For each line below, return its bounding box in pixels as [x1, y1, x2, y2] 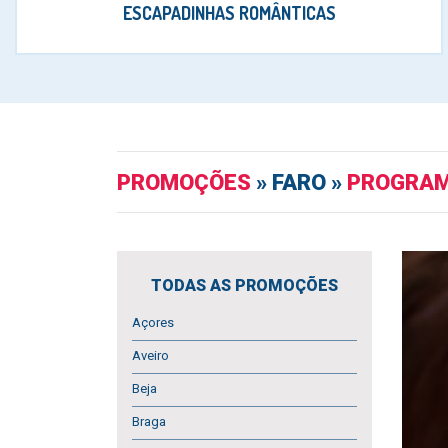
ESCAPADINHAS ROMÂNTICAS [122, 2, 336, 24]
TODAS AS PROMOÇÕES [151, 276, 338, 295]
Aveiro [132, 348, 169, 363]
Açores [132, 315, 174, 330]
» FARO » [251, 170, 347, 195]
